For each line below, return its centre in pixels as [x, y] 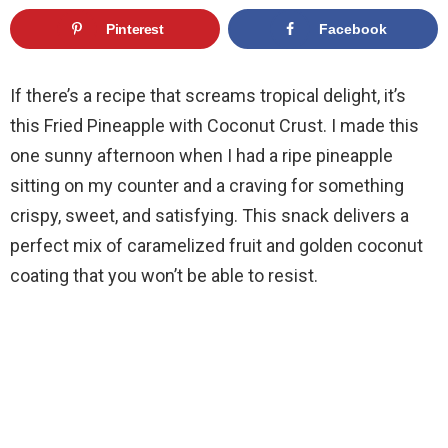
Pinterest [135, 29]
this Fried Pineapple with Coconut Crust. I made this [214, 126]
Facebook [353, 29]
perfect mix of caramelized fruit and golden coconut [216, 246]
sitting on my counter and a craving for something [207, 186]
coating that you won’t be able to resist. [164, 276]
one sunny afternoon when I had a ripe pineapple [201, 156]
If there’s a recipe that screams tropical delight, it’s [208, 96]
